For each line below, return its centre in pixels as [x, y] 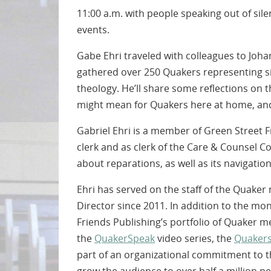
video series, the [194, 239]
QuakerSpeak [125, 239]
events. [93, 30]
